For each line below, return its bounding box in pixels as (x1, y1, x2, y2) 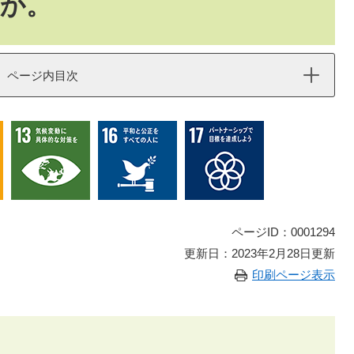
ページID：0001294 (232, 225, 335, 239)
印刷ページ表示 (252, 268, 335, 281)
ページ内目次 (7, 69, 78, 82)
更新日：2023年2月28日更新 (184, 247, 335, 260)
